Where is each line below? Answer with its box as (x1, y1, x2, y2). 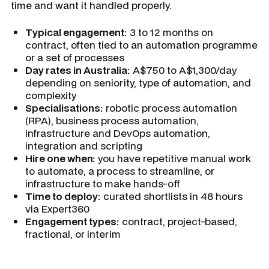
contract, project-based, (119, 214, 237, 228)
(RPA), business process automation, (25, 113, 199, 127)
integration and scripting (25, 139, 142, 153)
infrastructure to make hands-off (25, 177, 180, 190)
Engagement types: (25, 214, 119, 228)
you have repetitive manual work (95, 151, 251, 165)
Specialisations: (25, 101, 103, 115)
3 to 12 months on (127, 25, 213, 39)
